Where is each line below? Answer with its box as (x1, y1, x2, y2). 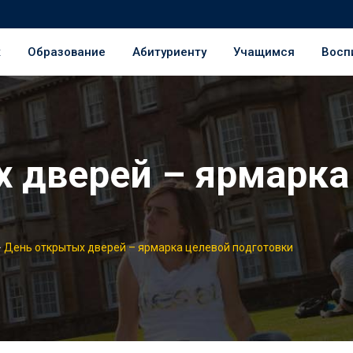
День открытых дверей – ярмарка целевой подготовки (4, 241, 293, 254)
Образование (28, 45, 106, 59)
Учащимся (233, 45, 295, 59)
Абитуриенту (132, 45, 206, 59)
